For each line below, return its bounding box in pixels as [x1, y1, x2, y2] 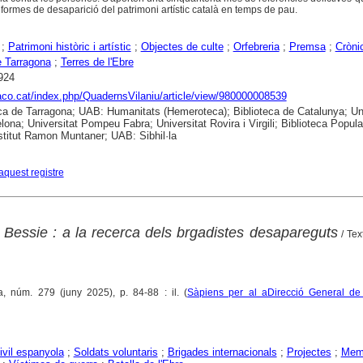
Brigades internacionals [167, 346, 277, 359]
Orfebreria [233, 41, 280, 53]
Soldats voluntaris [73, 346, 158, 359]
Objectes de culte [140, 41, 224, 53]
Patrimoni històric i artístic [7, 41, 131, 53]
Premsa [288, 41, 326, 53]
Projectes [286, 346, 331, 359]
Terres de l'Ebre [60, 56, 134, 69]
